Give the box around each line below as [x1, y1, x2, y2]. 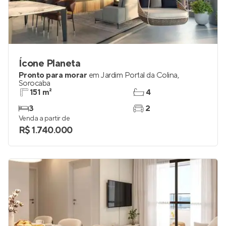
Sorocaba [19, 78, 50, 88]
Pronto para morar [19, 70, 87, 80]
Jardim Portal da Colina [101, 70, 178, 80]
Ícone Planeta [19, 57, 81, 70]
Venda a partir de [19, 114, 70, 123]
